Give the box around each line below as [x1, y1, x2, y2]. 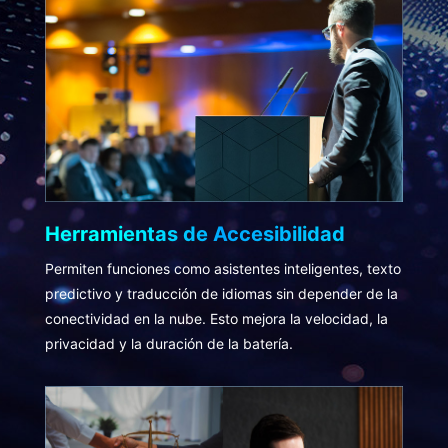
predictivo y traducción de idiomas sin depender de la [44, 284, 398, 302]
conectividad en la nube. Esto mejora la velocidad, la [44, 309, 388, 327]
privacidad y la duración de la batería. [44, 334, 293, 352]
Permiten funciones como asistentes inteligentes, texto [44, 259, 401, 277]
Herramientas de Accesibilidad [44, 221, 345, 246]
